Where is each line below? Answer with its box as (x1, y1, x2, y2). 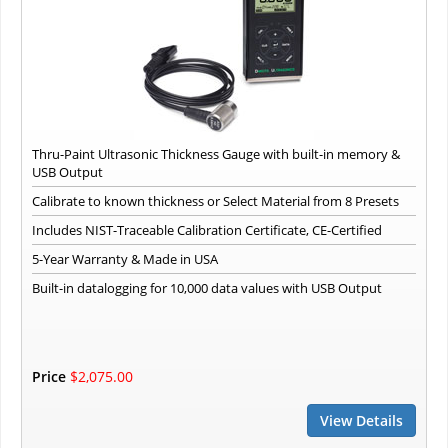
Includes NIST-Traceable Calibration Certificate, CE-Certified (32, 221, 382, 240)
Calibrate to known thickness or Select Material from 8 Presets (32, 192, 399, 211)
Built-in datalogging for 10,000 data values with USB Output (32, 279, 382, 298)
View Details (320, 411, 403, 431)
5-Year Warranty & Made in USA (32, 250, 218, 269)
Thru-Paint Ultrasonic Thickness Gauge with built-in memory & (32, 145, 400, 164)
